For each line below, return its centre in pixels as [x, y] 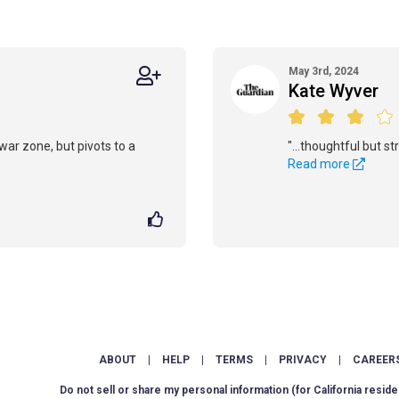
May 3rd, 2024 [324, 71]
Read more [320, 164]
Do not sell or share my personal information [175, 390]
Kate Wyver [334, 91]
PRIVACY [302, 360]
